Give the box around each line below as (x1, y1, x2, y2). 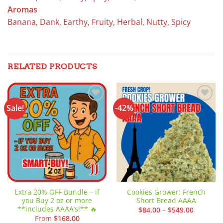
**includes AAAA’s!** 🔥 (17, 204, 97, 214)
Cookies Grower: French (126, 187, 206, 197)
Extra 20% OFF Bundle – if (14, 187, 100, 197)
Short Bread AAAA (136, 196, 196, 206)
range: (193, 211, 215, 221)
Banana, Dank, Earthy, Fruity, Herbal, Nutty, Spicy (7, 16, 191, 27)
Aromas (7, 3, 37, 15)
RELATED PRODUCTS (7, 61, 97, 71)
